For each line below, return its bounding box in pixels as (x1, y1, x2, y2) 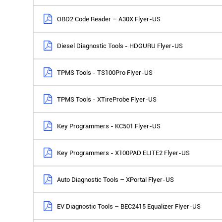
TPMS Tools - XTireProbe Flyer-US (57, 95, 157, 103)
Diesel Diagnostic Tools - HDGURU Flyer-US (57, 42, 183, 50)
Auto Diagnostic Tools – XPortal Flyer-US (57, 175, 174, 183)
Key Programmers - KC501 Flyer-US (57, 122, 161, 130)
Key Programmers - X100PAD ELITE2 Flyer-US (57, 149, 190, 157)
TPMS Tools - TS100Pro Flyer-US (57, 68, 153, 76)
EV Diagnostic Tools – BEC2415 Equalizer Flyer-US (57, 202, 201, 210)
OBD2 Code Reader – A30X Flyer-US (57, 15, 161, 23)
